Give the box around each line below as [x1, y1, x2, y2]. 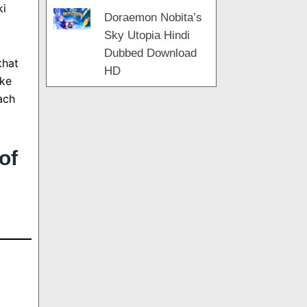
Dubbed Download [104, 47, 197, 60]
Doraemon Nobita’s [104, 11, 203, 24]
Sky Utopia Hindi [104, 29, 191, 42]
